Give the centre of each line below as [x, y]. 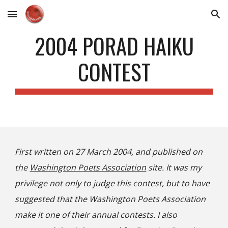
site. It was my [174, 167]
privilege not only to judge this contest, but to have [112, 183]
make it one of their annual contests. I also [96, 215]
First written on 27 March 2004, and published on [109, 152]
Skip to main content [44, 19]
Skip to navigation [188, 19]
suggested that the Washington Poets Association [110, 199]
